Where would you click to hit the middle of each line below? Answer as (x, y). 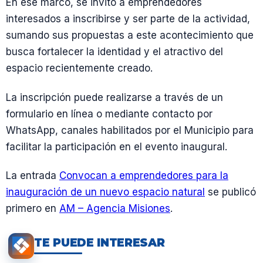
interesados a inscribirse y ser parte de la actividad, (128, 19)
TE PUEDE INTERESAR (100, 243)
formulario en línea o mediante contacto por (109, 114)
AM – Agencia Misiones (115, 208)
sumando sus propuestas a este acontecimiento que (130, 36)
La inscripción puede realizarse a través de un (114, 97)
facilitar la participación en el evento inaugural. (117, 146)
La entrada (33, 175)
